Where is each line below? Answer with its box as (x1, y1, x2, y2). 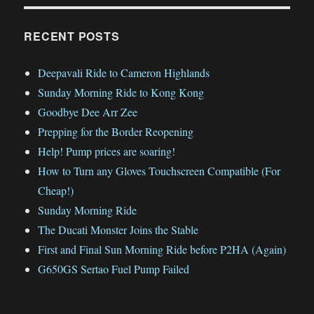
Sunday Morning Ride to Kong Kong (38, 84, 205, 100)
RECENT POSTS (24, 27, 120, 44)
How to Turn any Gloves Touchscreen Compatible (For (38, 163, 281, 178)
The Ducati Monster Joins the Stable (38, 221, 199, 237)
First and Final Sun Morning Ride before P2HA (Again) (38, 241, 287, 257)
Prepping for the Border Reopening (38, 123, 194, 139)
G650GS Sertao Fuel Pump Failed (38, 261, 190, 276)
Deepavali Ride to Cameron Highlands (38, 64, 210, 80)
